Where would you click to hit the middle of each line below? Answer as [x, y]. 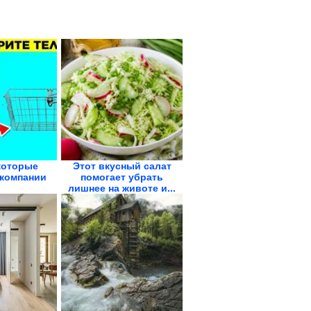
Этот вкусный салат [122, 166]
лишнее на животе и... [122, 188]
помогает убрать [122, 177]
